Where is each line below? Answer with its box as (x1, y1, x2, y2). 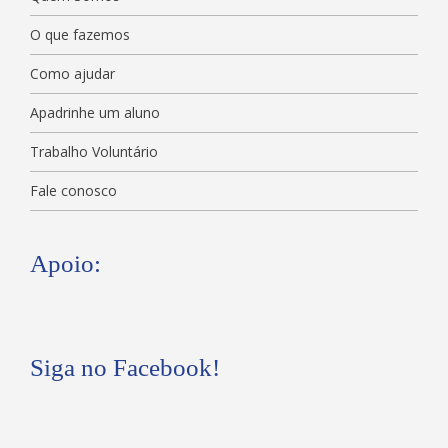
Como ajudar (30, 64, 115, 83)
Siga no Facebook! (30, 354, 220, 381)
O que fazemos (30, 25, 130, 44)
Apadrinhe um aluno (30, 103, 160, 122)
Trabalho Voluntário (30, 142, 158, 161)
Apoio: (30, 250, 101, 277)
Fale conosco (30, 181, 117, 200)
